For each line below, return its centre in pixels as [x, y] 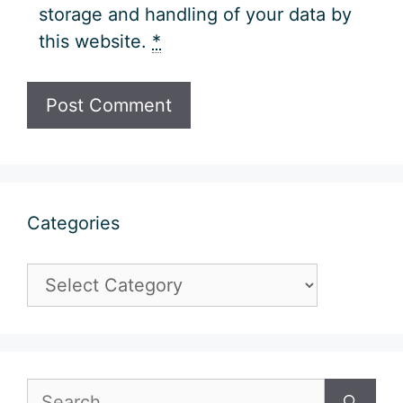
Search [51, 389]
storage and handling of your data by [195, 15]
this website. [95, 42]
